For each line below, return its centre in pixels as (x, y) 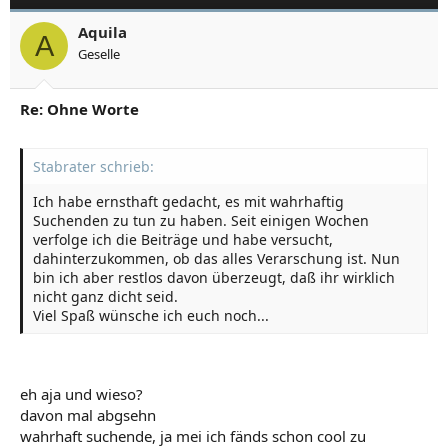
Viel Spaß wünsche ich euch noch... (151, 315)
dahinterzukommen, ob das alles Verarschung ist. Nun (216, 258)
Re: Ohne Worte (79, 108)
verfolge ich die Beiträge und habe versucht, (183, 239)
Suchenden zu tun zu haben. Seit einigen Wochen (201, 220)
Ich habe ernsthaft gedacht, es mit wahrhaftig (188, 201)
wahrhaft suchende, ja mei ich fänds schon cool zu (193, 435)
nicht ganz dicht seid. (105, 296)
